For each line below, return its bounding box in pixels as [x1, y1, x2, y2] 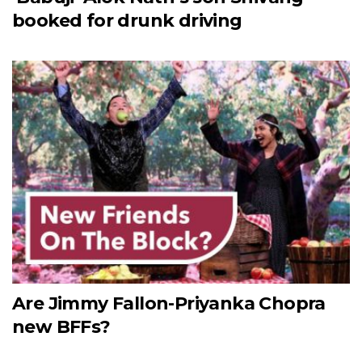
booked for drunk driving [12, 10, 242, 32]
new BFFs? [12, 315, 111, 338]
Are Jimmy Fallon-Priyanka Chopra [12, 292, 326, 314]
